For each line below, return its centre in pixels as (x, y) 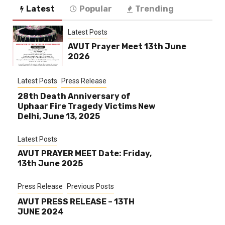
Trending (154, 9)
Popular (96, 9)
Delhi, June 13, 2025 (59, 117)
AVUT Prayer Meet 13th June (127, 47)
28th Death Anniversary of (74, 96)
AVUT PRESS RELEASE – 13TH (76, 202)
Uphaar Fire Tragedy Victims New (86, 106)
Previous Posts (90, 187)
